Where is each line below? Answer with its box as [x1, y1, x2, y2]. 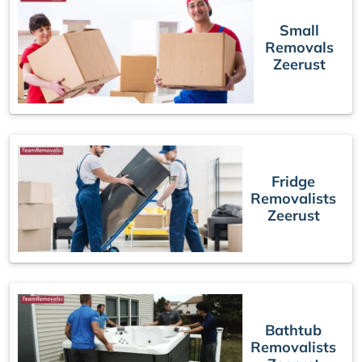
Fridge [271, 172, 315, 192]
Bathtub [265, 320, 322, 339]
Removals [264, 38, 334, 57]
